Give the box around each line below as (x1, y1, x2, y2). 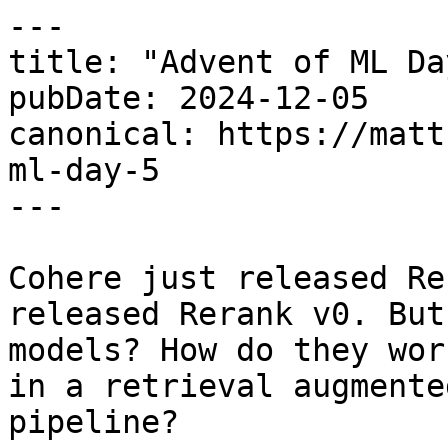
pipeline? (8, 404, 179, 440)
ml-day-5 (8, 152, 160, 188)
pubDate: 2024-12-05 (8, 80, 369, 116)
